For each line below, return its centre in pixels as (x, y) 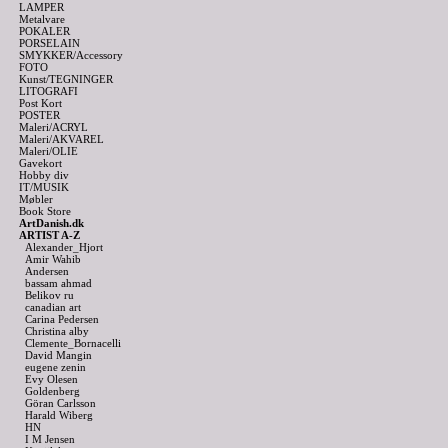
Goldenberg (52, 391)
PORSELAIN (49, 43)
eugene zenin (55, 367)
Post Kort (40, 103)
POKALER (44, 31)
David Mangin (58, 355)
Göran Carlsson (60, 403)
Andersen (47, 271)
